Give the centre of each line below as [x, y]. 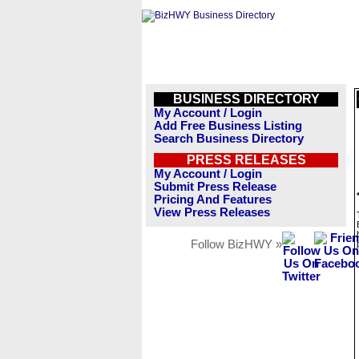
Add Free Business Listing [228, 126]
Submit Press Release [215, 187]
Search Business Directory [229, 139]
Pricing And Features [213, 200]
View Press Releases [212, 212]
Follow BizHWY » [236, 244]
